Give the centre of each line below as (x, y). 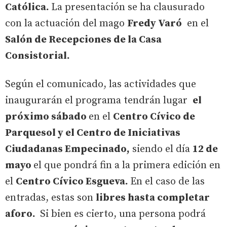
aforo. (21, 214)
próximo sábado (47, 117)
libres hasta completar (153, 198)
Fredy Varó (155, 23)
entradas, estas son (50, 198)
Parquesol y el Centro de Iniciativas (93, 133)
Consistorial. (37, 56)
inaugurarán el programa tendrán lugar (99, 100)
